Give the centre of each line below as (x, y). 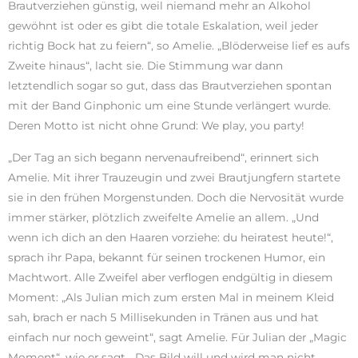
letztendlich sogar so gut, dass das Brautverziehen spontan (170, 86)
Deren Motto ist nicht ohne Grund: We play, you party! (156, 126)
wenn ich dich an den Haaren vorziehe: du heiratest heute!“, (171, 238)
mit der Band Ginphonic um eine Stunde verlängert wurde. (169, 106)
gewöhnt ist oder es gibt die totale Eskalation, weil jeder (163, 26)
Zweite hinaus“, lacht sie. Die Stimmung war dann (145, 66)
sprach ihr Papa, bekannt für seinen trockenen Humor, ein (167, 258)
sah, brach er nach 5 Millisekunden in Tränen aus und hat (163, 318)
